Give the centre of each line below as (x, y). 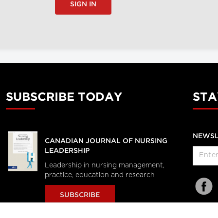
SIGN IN (83, 4)
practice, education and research (100, 175)
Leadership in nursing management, (104, 165)
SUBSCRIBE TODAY (64, 97)
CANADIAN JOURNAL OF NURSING (106, 141)
